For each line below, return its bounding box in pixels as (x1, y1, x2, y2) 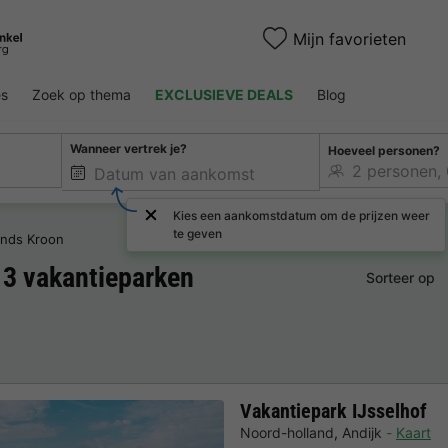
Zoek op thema (32, 86, 131, 103)
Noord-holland (240, 424, 334, 442)
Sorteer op (365, 269, 435, 287)
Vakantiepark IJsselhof (240, 398, 427, 423)
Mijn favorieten (293, 28, 407, 49)
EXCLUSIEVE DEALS (155, 86, 293, 103)
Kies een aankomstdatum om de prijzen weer (173, 208, 431, 223)
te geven (173, 226, 223, 241)
